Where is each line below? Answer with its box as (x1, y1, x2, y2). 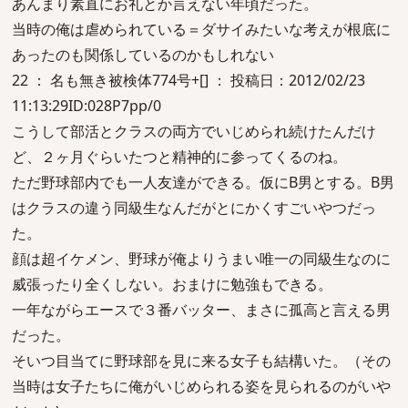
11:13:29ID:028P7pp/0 (12, 96, 161, 116)
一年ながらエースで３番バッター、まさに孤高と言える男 (12, 300, 391, 320)
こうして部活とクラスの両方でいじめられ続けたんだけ (12, 121, 376, 141)
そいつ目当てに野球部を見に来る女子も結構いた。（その (12, 351, 391, 371)
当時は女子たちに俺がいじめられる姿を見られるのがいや (12, 376, 391, 396)
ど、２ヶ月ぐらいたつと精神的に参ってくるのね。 (12, 147, 347, 167)
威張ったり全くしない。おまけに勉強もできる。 (12, 274, 332, 294)
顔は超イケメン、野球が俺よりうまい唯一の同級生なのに (12, 249, 391, 269)
